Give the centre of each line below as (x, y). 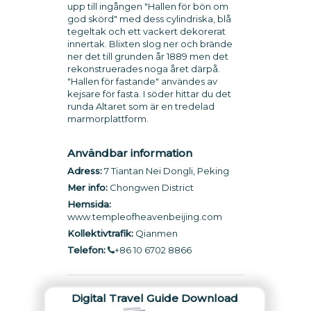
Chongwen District (150, 187)
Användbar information (129, 153)
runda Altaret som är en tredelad (141, 106)
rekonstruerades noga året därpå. (143, 69)
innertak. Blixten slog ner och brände (150, 44)
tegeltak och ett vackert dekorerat (146, 31)
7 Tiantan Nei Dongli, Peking (165, 171)
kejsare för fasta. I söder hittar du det (149, 94)
